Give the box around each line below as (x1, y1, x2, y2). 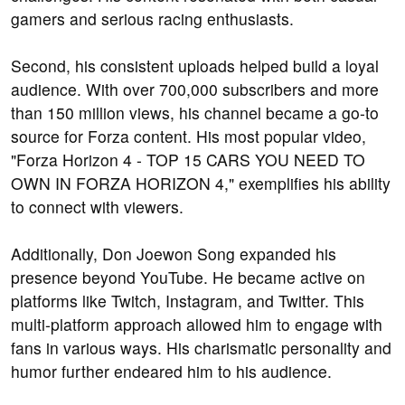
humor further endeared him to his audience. (11, 360, 332, 383)
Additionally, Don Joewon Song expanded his (11, 242, 336, 266)
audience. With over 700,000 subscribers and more (11, 78, 379, 101)
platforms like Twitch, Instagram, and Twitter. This (11, 289, 364, 313)
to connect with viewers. (11, 195, 184, 219)
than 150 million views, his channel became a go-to (11, 101, 379, 125)
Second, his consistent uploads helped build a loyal (11, 54, 379, 78)
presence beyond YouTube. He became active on (11, 266, 365, 289)
